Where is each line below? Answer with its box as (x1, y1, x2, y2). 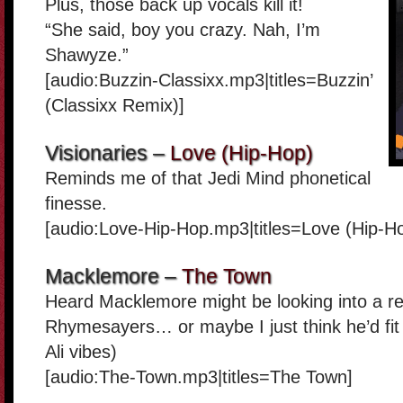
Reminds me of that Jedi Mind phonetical (45, 168, 371, 188)
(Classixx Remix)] (45, 95, 184, 115)
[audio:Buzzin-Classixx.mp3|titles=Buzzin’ (45, 70, 372, 90)
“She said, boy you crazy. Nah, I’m (45, 20, 320, 40)
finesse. (45, 193, 107, 213)
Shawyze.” (45, 45, 129, 65)
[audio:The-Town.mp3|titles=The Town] (45, 367, 353, 387)
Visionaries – (45, 141, 170, 165)
